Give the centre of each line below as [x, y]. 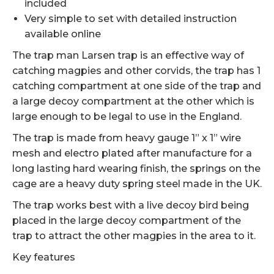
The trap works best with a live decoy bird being [131, 205]
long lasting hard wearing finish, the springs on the [136, 168]
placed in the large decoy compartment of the [127, 220]
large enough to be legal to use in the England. [127, 117]
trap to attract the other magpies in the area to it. [134, 236]
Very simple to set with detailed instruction [131, 19]
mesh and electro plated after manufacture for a [132, 153]
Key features [44, 257]
